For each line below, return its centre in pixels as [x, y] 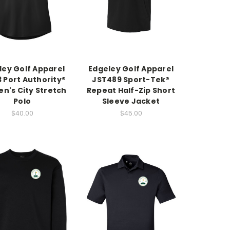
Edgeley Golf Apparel [131, 69]
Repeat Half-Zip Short [131, 91]
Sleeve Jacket [131, 101]
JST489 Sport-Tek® [131, 80]
